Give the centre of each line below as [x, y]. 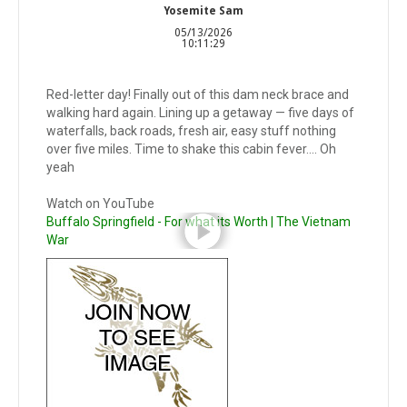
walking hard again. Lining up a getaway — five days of [200, 113]
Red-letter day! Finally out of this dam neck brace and [198, 94]
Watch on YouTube [100, 203]
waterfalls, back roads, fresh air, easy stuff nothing [191, 131]
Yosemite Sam [203, 11]
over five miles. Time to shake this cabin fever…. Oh [191, 149]
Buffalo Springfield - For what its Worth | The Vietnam [199, 222]
